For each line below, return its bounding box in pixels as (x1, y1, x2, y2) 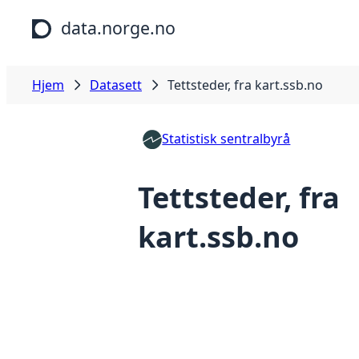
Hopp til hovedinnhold (6, 6, 142, 24)
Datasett (90, 76, 142, 94)
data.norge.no (61, 16, 175, 39)
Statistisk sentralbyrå (162, 130, 291, 147)
